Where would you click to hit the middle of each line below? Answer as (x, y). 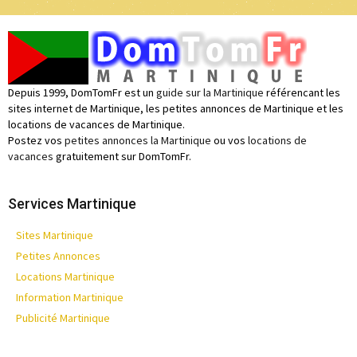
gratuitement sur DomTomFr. (122, 156)
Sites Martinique (55, 235)
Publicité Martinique (63, 318)
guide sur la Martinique (210, 92)
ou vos (229, 140)
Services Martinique (72, 204)
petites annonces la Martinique (138, 140)
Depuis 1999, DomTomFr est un (82, 92)
